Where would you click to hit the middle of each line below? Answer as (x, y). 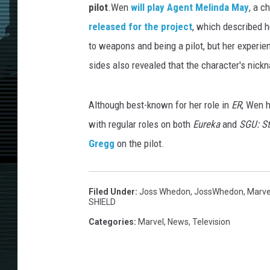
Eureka (206, 124)
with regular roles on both (141, 124)
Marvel (151, 222)
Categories (111, 222)
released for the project (140, 27)
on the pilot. (140, 144)
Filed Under (112, 192)
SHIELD (102, 202)
